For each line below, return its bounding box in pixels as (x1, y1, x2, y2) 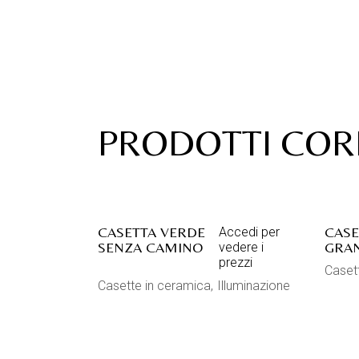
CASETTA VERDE (98, 224, 205, 240)
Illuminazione (217, 278, 290, 293)
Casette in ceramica (98, 278, 211, 293)
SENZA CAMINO (98, 239, 203, 256)
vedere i (218, 240, 264, 255)
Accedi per (218, 224, 280, 240)
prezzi (218, 255, 252, 270)
